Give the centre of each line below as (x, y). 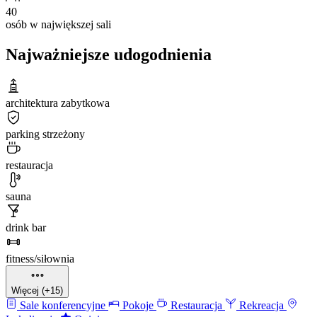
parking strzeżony (45, 134)
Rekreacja (261, 305)
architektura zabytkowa (58, 103)
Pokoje (138, 305)
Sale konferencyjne (63, 305)
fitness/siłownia (40, 258)
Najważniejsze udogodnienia (109, 54)
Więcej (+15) (37, 290)
